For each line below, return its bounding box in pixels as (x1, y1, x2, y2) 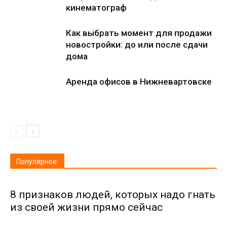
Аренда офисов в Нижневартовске (66, 77, 212, 87)
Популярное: (16, 158, 58, 166)
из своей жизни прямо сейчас (10, 201, 163, 213)
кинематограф (66, 3, 127, 13)
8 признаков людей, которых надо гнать (10, 188, 215, 201)
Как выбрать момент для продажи (66, 28, 212, 38)
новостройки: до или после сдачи (66, 40, 208, 50)
